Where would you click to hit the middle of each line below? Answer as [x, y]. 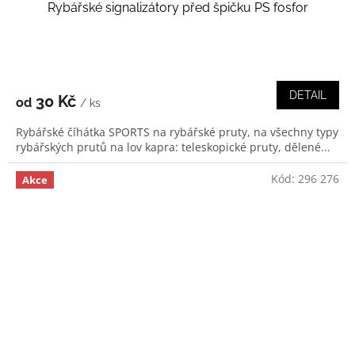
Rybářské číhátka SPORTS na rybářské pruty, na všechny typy [177, 132]
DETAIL [308, 95]
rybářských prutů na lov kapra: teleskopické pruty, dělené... [173, 147]
